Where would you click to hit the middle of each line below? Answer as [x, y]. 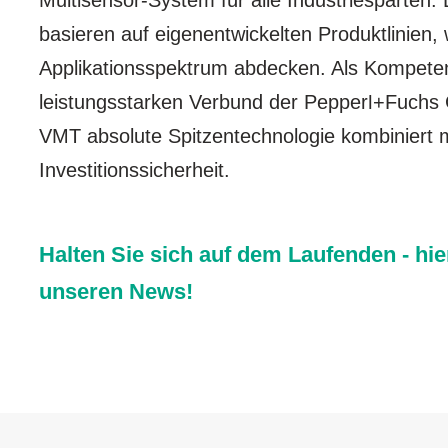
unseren [83, 292]
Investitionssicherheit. [134, 170]
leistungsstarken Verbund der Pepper [203, 102]
